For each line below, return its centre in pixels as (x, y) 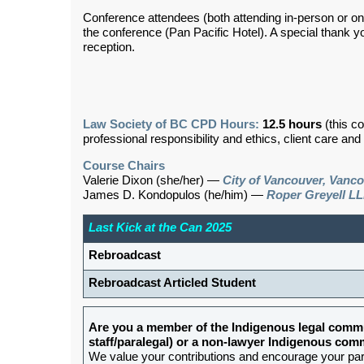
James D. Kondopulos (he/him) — (175, 195)
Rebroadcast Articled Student (172, 283)
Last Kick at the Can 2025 (160, 228)
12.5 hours (292, 125)
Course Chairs (124, 166)
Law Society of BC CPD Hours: (171, 125)
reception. (109, 48)
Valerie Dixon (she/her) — (153, 181)
